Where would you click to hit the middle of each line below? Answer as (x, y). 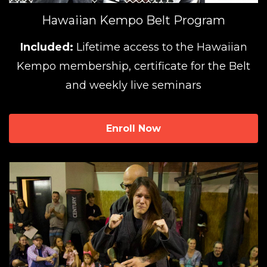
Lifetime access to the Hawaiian (160, 47)
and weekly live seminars (133, 85)
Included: (46, 47)
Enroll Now (133, 128)
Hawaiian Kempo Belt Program (133, 20)
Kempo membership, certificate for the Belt (133, 66)
